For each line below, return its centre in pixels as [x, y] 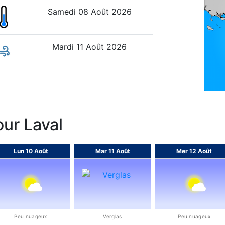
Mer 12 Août [194, 151]
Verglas [113, 216]
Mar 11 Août [113, 151]
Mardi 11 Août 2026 [89, 47]
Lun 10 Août [31, 151]
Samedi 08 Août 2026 [89, 12]
